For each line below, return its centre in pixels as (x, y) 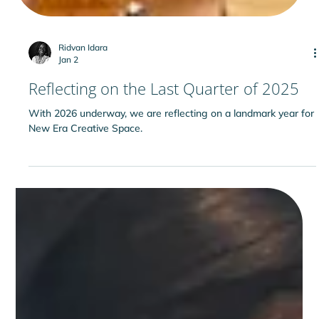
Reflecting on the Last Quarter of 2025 (164, 126)
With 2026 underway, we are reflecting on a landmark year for (172, 151)
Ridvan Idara (83, 85)
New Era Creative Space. (86, 166)
